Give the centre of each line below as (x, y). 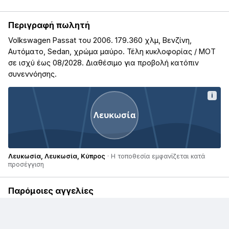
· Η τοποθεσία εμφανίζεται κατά (155, 156)
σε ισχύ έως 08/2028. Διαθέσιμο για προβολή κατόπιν (104, 62)
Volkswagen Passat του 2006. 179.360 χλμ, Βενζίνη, (100, 40)
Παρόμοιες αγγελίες (51, 190)
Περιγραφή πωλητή (49, 25)
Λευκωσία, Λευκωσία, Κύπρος (57, 156)
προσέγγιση (26, 164)
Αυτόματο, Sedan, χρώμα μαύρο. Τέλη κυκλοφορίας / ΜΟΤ (112, 51)
